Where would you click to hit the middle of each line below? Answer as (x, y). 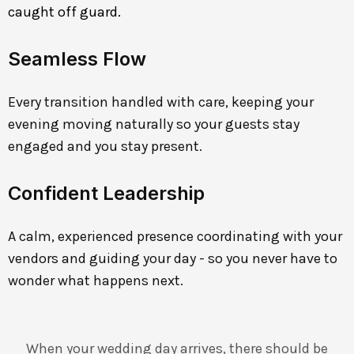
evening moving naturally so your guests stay (154, 124)
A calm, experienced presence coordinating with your (175, 236)
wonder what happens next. (96, 280)
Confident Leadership (106, 193)
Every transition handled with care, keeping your (161, 102)
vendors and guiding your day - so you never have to (173, 258)
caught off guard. (64, 11)
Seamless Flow (77, 58)
